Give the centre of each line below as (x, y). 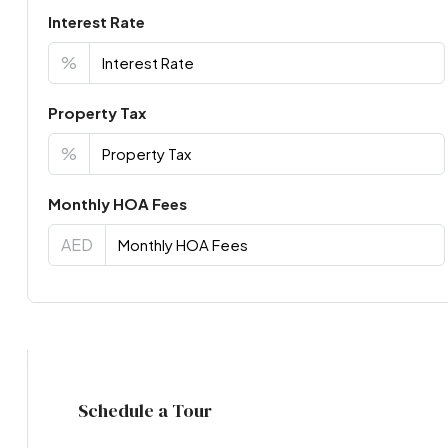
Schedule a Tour (144, 410)
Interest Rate (96, 21)
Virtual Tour (103, 368)
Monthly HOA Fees (117, 203)
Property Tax (96, 112)
